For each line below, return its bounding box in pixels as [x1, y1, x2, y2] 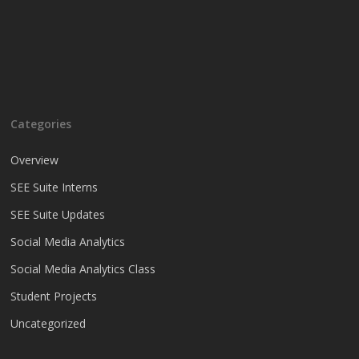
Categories [10, 116, 72, 132]
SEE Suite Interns [10, 179, 99, 196]
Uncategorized [10, 316, 87, 332]
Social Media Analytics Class [10, 261, 156, 277]
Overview [10, 152, 59, 168]
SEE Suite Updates [10, 207, 106, 223]
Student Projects [10, 288, 98, 305]
